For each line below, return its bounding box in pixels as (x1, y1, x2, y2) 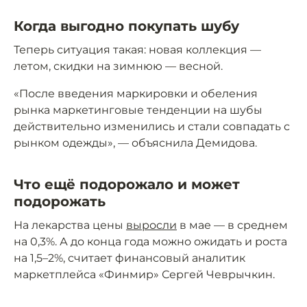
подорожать (14, 193, 106, 210)
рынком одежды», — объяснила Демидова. (14, 136, 257, 150)
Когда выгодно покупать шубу (14, 18, 239, 35)
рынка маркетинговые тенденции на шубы (14, 103, 262, 117)
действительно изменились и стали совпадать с (14, 120, 290, 134)
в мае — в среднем (177, 219, 288, 232)
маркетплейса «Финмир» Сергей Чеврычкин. (14, 268, 275, 282)
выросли (126, 219, 177, 232)
